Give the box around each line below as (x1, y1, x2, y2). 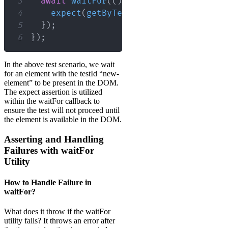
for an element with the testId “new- (4, 69, 119, 78)
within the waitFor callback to (4, 97, 100, 106)
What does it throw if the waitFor (4, 207, 110, 216)
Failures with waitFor (4, 145, 94, 156)
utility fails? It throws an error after (4, 216, 115, 225)
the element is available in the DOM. (4, 115, 122, 124)
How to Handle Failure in (4, 178, 92, 187)
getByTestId (87, 8, 142, 19)
